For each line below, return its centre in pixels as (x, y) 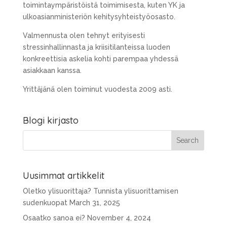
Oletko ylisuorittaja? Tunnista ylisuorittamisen (100, 191)
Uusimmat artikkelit (63, 176)
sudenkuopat (45, 203)
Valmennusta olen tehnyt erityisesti (84, 35)
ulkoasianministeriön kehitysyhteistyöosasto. (99, 16)
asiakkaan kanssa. (52, 70)
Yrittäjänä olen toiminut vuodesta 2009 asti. (97, 89)
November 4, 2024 (119, 218)
